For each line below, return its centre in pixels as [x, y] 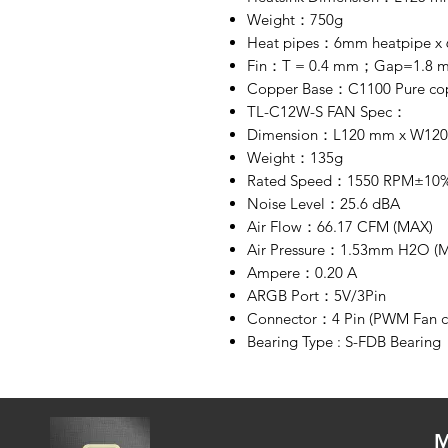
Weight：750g [295, 19]
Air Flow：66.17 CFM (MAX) [340, 226]
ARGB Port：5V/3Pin [316, 295]
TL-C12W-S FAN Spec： [327, 111]
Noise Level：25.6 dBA [323, 203]
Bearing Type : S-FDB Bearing [344, 341]
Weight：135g [295, 157]
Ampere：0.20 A [302, 272]
